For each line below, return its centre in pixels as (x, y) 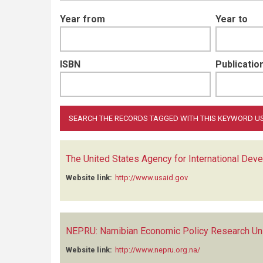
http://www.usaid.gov (151, 178)
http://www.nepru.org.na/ (158, 250)
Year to (232, 19)
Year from (82, 19)
